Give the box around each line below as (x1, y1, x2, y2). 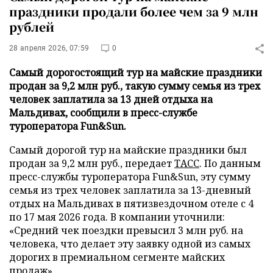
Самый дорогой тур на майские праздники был (9, 143, 247, 157)
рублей (9, 18, 54, 35)
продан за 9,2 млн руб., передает (9, 157, 174, 170)
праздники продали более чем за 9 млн (9, 3, 258, 19)
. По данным (199, 157, 261, 170)
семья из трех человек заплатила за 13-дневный (9, 183, 251, 197)
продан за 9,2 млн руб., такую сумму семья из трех (9, 79, 260, 93)
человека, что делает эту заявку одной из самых (9, 237, 250, 250)
